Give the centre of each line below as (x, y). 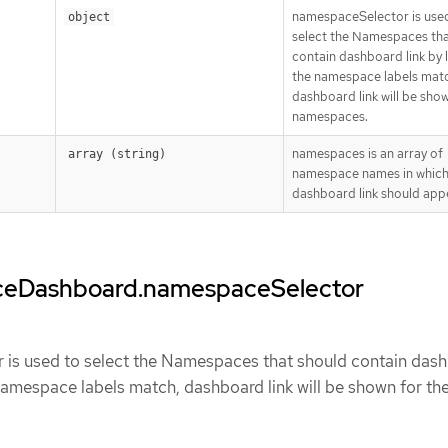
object (89, 16)
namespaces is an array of (367, 153)
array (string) (117, 153)
